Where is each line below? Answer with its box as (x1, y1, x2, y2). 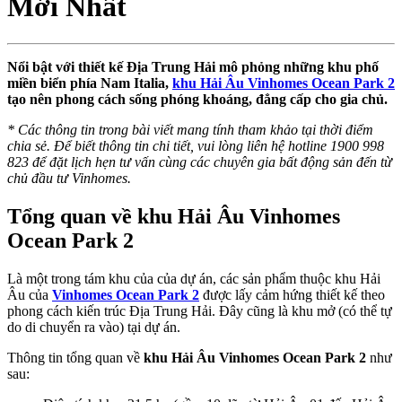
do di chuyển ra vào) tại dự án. (7, 319, 180, 335)
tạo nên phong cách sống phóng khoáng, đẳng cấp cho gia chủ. (7, 91, 388, 107)
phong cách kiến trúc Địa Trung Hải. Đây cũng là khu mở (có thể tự (7, 302, 392, 319)
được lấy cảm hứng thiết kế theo (199, 286, 385, 302)
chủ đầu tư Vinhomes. (7, 170, 131, 186)
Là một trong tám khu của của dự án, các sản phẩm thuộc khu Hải (7, 270, 380, 286)
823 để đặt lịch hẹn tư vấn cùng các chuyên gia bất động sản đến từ (7, 153, 392, 170)
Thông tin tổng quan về (7, 349, 144, 365)
